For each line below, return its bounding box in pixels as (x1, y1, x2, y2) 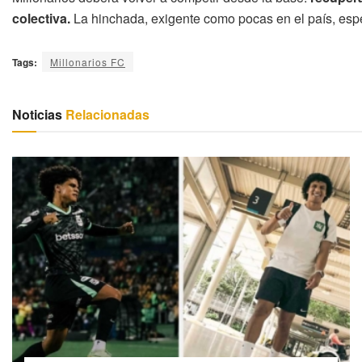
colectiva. (12, 8, 70, 27)
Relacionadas (62, 104, 149, 124)
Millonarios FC (50, 54, 125, 69)
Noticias (12, 104, 62, 124)
